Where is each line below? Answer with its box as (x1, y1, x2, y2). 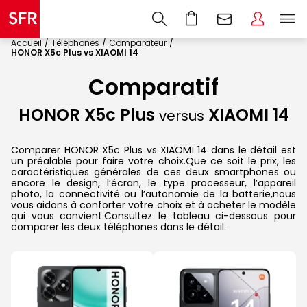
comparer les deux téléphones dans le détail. (11, 219, 226, 234)
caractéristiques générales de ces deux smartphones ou (11, 164, 296, 179)
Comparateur (109, 37, 167, 49)
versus (158, 106, 204, 126)
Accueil (11, 37, 42, 49)
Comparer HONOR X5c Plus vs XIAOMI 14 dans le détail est (11, 143, 296, 157)
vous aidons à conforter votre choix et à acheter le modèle (11, 197, 296, 212)
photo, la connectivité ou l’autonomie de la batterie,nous (11, 186, 296, 201)
